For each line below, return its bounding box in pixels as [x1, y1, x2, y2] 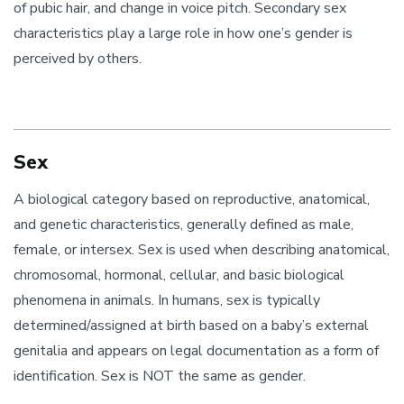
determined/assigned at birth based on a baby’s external [14, 316, 369, 335]
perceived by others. [14, 49, 142, 69]
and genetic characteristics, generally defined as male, [14, 215, 353, 234]
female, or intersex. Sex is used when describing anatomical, [14, 240, 390, 260]
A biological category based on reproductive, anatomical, [14, 189, 370, 209]
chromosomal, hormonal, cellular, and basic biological [14, 265, 344, 285]
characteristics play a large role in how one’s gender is [14, 23, 353, 43]
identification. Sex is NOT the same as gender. [14, 366, 306, 386]
